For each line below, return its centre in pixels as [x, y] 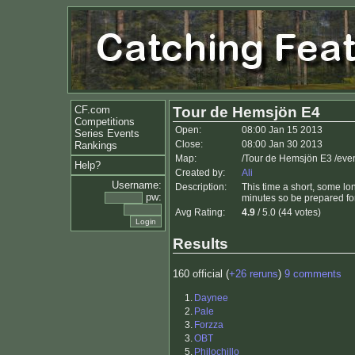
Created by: [200, 173]
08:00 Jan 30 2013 [282, 144]
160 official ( [201, 274]
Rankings [96, 145]
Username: [137, 185]
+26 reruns [254, 274]
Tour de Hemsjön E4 [246, 112]
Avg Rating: [200, 212]
